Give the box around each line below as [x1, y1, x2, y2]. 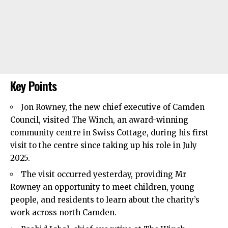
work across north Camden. [10, 208, 117, 218]
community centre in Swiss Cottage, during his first [10, 127, 209, 137]
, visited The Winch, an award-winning [39, 115, 188, 125]
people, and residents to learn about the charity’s [10, 195, 199, 205]
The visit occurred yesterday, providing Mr [21, 169, 186, 180]
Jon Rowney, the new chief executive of [21, 102, 173, 112]
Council [10, 115, 39, 125]
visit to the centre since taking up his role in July [10, 140, 197, 150]
